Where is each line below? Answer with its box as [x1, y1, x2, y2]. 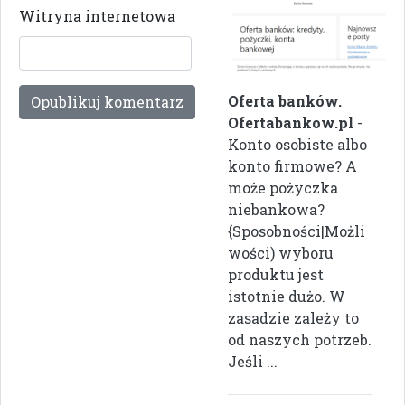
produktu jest [228, 264, 324, 284]
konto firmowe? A [228, 155, 357, 175]
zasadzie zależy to [228, 307, 359, 327]
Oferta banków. [228, 90, 342, 110]
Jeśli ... [228, 351, 278, 371]
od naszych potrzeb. [228, 329, 372, 349]
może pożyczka [228, 177, 338, 197]
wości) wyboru [228, 242, 334, 262]
